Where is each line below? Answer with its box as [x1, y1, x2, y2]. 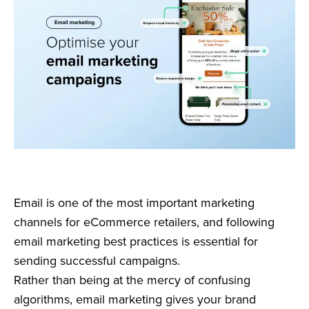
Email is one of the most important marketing [14, 193, 255, 211]
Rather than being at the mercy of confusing [14, 270, 250, 288]
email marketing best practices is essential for [14, 232, 258, 250]
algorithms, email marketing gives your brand [14, 290, 256, 308]
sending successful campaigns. [14, 251, 180, 269]
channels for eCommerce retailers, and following [14, 212, 275, 230]
